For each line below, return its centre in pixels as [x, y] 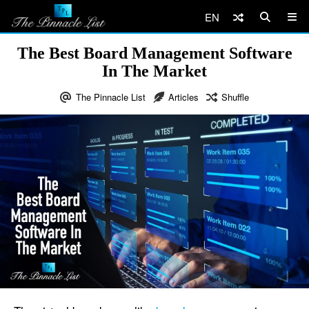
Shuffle [235, 97]
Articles [183, 97]
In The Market [154, 71]
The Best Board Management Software [154, 53]
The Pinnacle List [111, 97]
